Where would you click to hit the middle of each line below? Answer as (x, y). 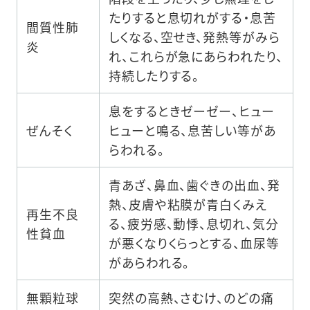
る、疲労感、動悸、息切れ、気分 (194, 223)
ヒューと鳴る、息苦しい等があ (192, 130)
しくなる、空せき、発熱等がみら (194, 36)
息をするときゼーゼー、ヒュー (192, 110)
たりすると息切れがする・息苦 (192, 17)
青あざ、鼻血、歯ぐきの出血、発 (194, 184)
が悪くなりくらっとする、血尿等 (194, 243)
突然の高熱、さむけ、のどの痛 (191, 297)
